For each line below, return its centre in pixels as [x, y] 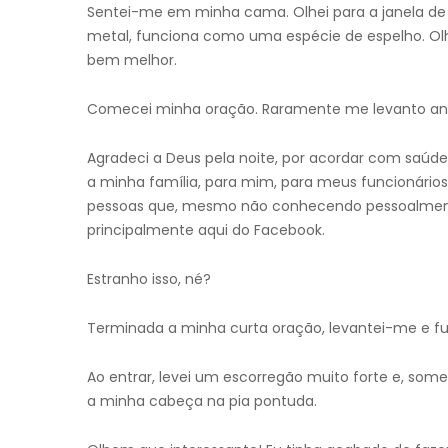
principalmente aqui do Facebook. [206, 230]
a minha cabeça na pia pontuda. [202, 401]
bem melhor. [132, 60]
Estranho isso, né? [149, 279]
